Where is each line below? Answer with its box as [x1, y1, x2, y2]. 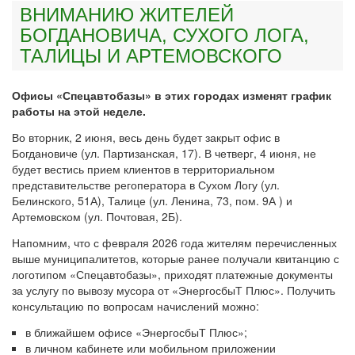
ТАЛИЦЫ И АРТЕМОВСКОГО [20, 45, 282, 67]
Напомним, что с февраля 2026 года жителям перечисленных [12, 235, 337, 251]
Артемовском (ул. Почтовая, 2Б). [12, 208, 182, 225]
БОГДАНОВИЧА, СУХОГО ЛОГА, [20, 25, 309, 47]
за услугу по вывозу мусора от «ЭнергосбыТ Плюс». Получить [12, 282, 335, 299]
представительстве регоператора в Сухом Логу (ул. [12, 177, 280, 193]
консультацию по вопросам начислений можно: [12, 298, 259, 315]
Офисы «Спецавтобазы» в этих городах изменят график [12, 87, 331, 104]
